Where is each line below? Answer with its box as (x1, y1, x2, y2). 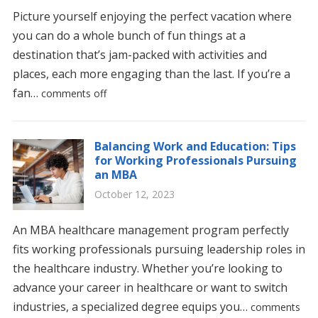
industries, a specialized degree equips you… (12, 298, 251, 314)
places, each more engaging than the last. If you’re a (12, 65, 290, 82)
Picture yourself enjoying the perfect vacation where (12, 8, 292, 24)
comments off (40, 86, 106, 100)
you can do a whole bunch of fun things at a (12, 27, 246, 43)
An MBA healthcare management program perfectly (12, 221, 289, 238)
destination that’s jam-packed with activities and (12, 46, 267, 62)
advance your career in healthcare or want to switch (12, 279, 287, 295)
